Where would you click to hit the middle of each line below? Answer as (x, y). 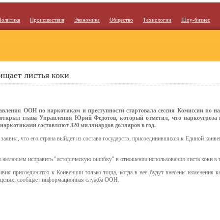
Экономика (87, 20)
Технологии (157, 20)
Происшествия (47, 20)
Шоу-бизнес (196, 20)
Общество (121, 20)
